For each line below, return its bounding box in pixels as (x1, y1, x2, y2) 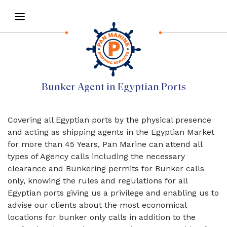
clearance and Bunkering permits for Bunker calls (8, 164, 204, 173)
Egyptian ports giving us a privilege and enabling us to (8, 188, 219, 198)
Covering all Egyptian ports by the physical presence (8, 115, 211, 125)
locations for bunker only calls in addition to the (8, 212, 196, 222)
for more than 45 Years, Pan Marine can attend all (8, 139, 202, 149)
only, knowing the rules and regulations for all (8, 176, 187, 185)
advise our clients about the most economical (8, 200, 186, 210)
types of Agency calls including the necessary (8, 152, 185, 161)
